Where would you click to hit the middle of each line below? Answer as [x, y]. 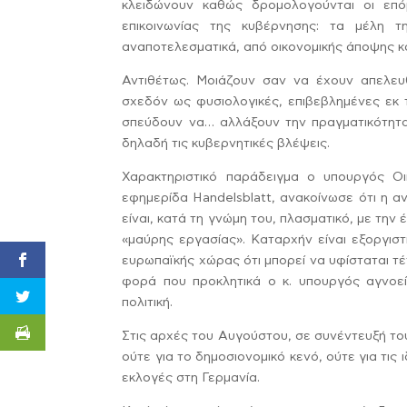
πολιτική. [148, 303]
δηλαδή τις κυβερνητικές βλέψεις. [226, 144]
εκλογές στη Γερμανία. [191, 378]
